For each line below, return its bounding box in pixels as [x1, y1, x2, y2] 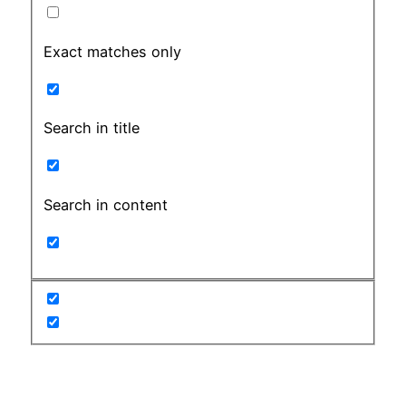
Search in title [43, 119, 140, 138]
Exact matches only [43, 42, 182, 61]
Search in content [43, 195, 169, 214]
